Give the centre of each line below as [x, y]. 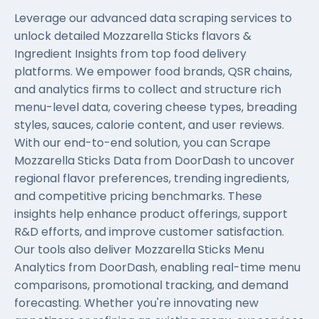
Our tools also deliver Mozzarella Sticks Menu [139, 250]
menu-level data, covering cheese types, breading [156, 107]
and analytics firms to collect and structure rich [148, 89]
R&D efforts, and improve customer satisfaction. [149, 232]
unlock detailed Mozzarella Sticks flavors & [133, 36]
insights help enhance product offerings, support [151, 214]
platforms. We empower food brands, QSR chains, [153, 72]
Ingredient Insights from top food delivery [130, 54]
